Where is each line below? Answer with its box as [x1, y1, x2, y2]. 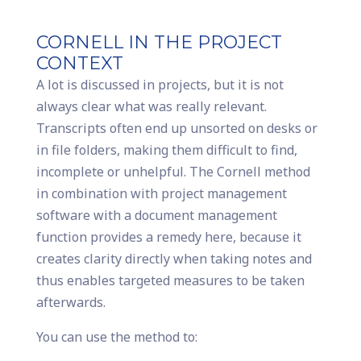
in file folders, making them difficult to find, [35, 140, 297, 159]
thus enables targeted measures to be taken [35, 271, 305, 289]
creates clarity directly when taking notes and [35, 249, 312, 268]
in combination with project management [35, 184, 287, 202]
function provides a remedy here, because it [35, 227, 301, 246]
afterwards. [35, 293, 106, 311]
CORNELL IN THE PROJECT [35, 31, 282, 53]
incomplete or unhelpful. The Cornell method [35, 162, 310, 180]
